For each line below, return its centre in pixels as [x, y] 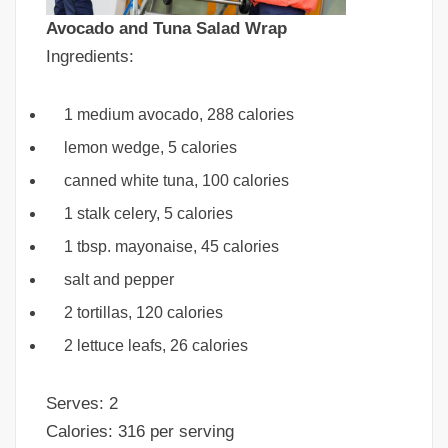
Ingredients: [90, 57]
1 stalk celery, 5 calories [148, 214]
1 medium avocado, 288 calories [179, 115]
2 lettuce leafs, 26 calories [156, 346]
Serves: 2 [82, 404]
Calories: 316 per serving [140, 432]
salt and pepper [119, 280]
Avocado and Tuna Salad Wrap [166, 29]
